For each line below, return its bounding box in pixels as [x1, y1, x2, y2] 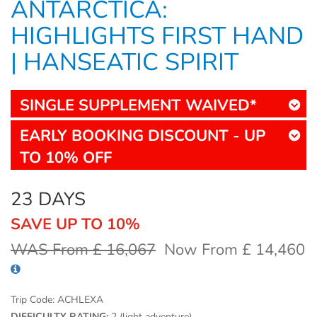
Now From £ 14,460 [164, 239, 305, 260]
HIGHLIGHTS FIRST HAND [11, 20, 304, 52]
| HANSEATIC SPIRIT [11, 46, 238, 79]
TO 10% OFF [20, 147, 112, 168]
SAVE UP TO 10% [11, 214, 140, 235]
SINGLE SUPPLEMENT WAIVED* [20, 95, 257, 116]
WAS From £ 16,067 [11, 239, 156, 260]
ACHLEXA [57, 293, 103, 307]
